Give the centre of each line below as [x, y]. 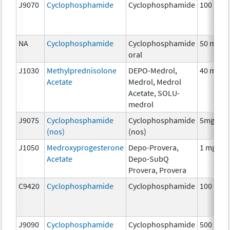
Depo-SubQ [149, 158]
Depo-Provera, [154, 147]
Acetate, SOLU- [154, 93]
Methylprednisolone [82, 70]
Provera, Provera [158, 170]
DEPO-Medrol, [153, 70]
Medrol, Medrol [155, 81]
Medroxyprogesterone [85, 147]
